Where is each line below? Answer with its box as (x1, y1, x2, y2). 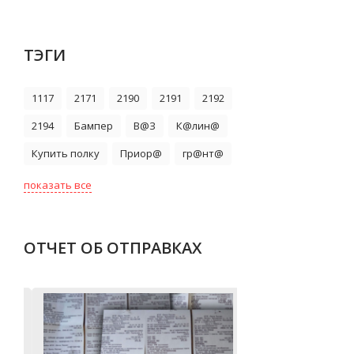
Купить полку (32, 146, 100, 160)
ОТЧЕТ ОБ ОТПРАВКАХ (24, 237, 201, 258)
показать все (24, 178, 92, 192)
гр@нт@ (183, 146, 224, 160)
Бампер (74, 119, 113, 133)
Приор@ (120, 146, 162, 160)
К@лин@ (176, 119, 220, 133)
